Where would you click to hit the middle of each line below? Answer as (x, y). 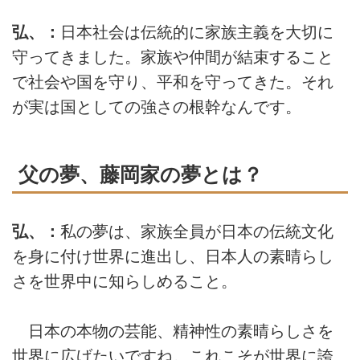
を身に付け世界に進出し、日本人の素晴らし (173, 256)
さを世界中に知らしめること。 (125, 281)
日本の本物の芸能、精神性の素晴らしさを (173, 331)
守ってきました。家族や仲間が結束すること (173, 57)
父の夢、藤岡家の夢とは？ (141, 175)
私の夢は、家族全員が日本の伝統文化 (197, 231)
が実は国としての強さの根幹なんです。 (157, 107)
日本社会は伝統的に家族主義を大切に (197, 33)
